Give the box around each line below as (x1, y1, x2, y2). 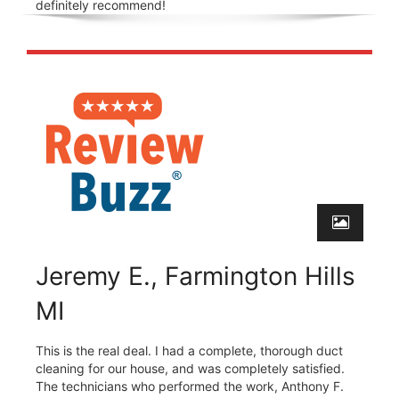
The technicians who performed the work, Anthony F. (36, 378, 344, 394)
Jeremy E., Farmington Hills (36, 260, 355, 291)
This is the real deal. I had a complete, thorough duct (36, 342, 343, 358)
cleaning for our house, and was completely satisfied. (36, 360, 345, 376)
